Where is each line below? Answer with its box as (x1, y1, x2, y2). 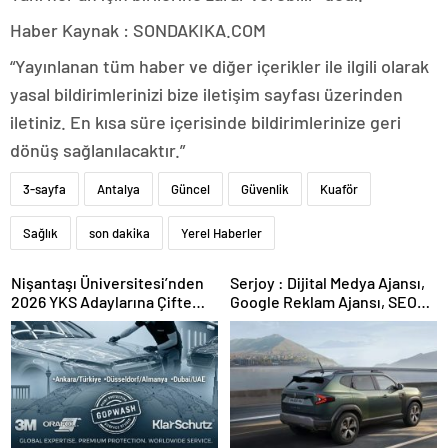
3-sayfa (23, 181, 66, 198)
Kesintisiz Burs (11, 330, 116, 350)
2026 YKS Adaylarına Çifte (11, 292, 192, 312)
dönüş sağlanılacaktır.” (10, 139, 185, 162)
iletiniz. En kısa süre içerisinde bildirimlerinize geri (10, 111, 401, 134)
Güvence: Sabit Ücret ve (11, 311, 180, 331)
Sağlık (23, 225, 58, 242)
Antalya (97, 181, 140, 198)
